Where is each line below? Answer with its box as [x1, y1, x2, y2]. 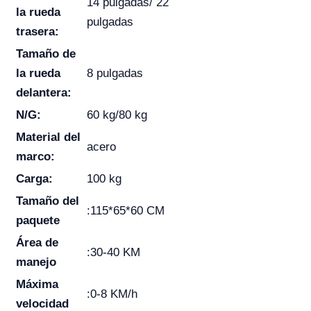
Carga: [16, 172, 53, 185]
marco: [16, 150, 55, 163]
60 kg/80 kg [87, 108, 147, 121]
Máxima [16, 278, 58, 291]
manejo [16, 255, 56, 269]
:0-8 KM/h [87, 287, 137, 301]
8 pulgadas [87, 67, 143, 80]
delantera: [16, 86, 72, 99]
